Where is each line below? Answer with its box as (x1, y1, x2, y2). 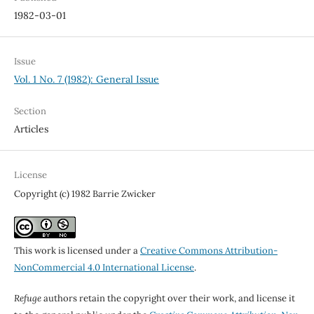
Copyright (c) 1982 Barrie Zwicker (13, 187, 156, 200)
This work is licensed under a (13, 244, 140, 257)
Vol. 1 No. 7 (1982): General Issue (13, 73, 159, 86)
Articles (13, 122, 48, 135)
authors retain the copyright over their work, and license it (41, 292, 295, 304)
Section (13, 104, 46, 117)
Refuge (13, 292, 41, 304)
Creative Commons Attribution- (139, 244, 278, 257)
